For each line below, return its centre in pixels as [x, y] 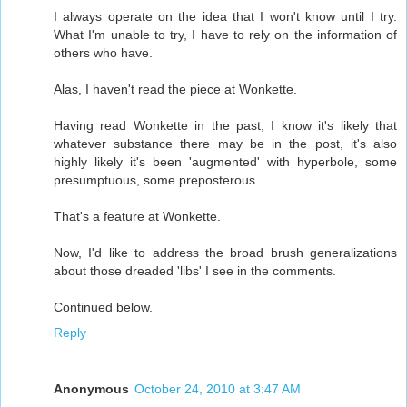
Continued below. [103, 307]
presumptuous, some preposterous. [156, 179]
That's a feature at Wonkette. [137, 216]
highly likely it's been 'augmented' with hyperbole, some [225, 161]
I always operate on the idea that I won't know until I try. [225, 16]
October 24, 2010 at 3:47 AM [218, 388]
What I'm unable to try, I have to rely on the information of [225, 34]
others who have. [103, 52]
